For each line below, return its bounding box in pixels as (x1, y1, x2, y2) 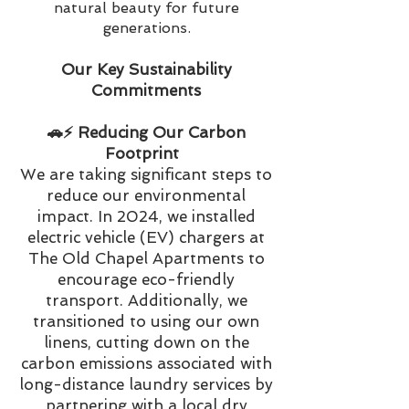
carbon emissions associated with (20, 354, 272, 372)
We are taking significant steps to (20, 165, 272, 184)
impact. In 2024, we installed (37, 207, 256, 225)
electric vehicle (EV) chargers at (27, 228, 265, 246)
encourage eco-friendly (58, 270, 235, 288)
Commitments (91, 81, 201, 100)
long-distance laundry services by (19, 375, 273, 393)
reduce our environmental (47, 186, 246, 204)
